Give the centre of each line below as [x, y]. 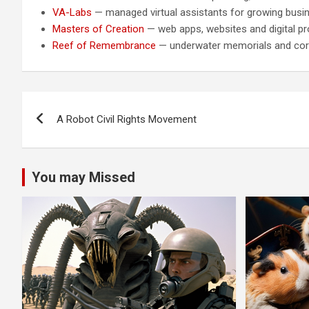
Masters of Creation [99, 29]
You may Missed [83, 177]
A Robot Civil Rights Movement [127, 119]
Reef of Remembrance [104, 45]
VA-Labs [72, 12]
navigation [73, 133]
